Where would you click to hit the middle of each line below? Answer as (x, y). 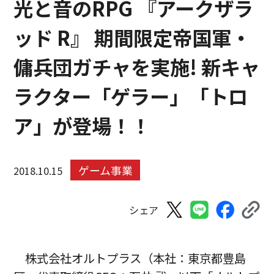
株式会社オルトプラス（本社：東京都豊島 (136, 258)
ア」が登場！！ (82, 125)
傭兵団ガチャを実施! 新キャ (137, 66)
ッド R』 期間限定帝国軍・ (132, 37)
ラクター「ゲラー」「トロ (131, 96)
